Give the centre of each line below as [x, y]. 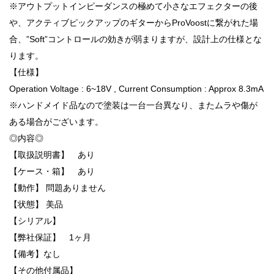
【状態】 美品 [36, 204]
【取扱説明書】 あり [52, 154]
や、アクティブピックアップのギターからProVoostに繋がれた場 [134, 22]
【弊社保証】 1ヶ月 [50, 237]
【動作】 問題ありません [57, 187]
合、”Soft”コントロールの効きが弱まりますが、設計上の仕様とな [135, 39]
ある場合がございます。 [56, 121]
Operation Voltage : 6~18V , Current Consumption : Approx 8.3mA [136, 88]
